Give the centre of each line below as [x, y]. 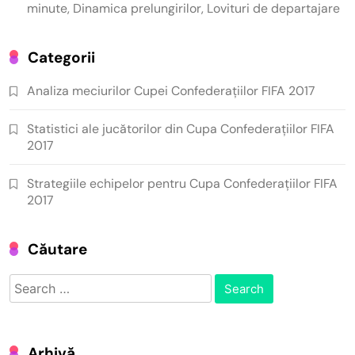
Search [31, 282]
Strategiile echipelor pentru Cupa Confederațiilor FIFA [182, 183]
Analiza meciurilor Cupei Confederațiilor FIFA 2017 [171, 90]
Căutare [57, 249]
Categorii [61, 57]
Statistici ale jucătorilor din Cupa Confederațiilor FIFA [181, 128]
